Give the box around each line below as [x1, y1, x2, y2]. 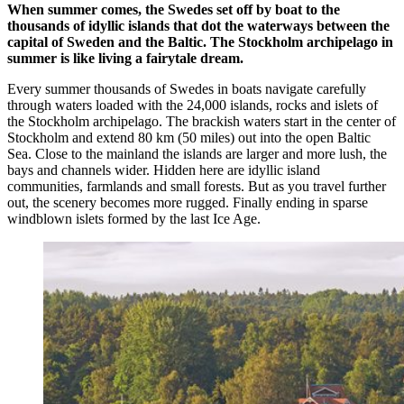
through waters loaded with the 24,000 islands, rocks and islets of [7, 96, 378, 113]
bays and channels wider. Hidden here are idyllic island [7, 161, 320, 178]
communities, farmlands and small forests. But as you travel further [7, 178, 386, 194]
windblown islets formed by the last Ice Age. [7, 210, 261, 226]
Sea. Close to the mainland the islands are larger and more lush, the [7, 145, 387, 161]
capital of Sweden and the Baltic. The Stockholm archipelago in [7, 33, 393, 50]
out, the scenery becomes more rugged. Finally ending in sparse [7, 194, 368, 210]
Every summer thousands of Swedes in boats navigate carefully [7, 80, 366, 96]
